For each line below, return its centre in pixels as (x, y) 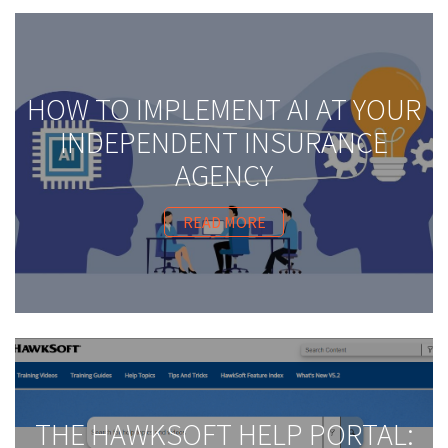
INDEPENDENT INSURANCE (224, 142)
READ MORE (224, 222)
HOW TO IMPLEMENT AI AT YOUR (224, 109)
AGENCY (224, 175)
